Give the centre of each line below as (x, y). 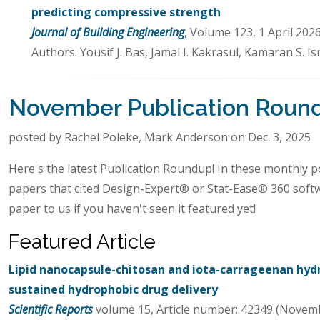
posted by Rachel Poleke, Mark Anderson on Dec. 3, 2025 (160, 137)
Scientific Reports (51, 309)
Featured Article (82, 241)
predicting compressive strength (126, 12)
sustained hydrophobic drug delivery (113, 289)
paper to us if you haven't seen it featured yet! (132, 208)
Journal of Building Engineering (108, 32)
